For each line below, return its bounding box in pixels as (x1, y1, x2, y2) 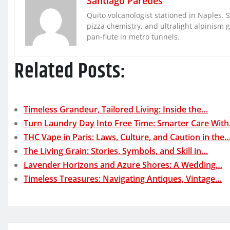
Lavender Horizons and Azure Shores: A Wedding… (24, 159, 222, 171)
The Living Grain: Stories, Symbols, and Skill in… (24, 145, 208, 157)
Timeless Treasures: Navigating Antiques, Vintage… (24, 173, 222, 185)
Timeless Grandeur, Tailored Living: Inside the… (24, 104, 208, 116)
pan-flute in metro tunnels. (87, 32, 180, 42)
